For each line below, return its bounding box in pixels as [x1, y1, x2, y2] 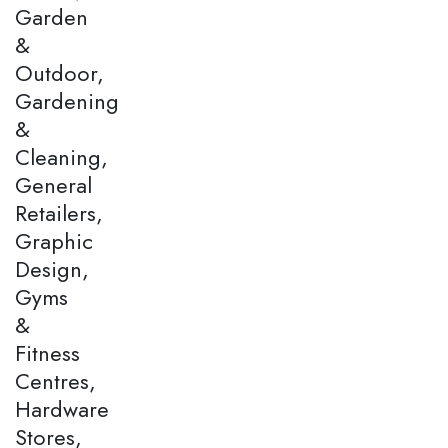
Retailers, [15, 196, 103, 229]
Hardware [15, 392, 109, 425]
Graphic [15, 224, 93, 257]
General [15, 168, 92, 201]
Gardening [15, 84, 119, 117]
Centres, [15, 364, 96, 397]
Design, [15, 252, 89, 285]
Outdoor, [15, 56, 104, 89]
